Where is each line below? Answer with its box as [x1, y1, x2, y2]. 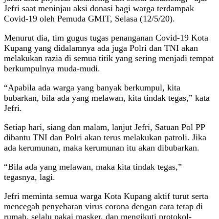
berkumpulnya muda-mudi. [4, 63, 100, 73]
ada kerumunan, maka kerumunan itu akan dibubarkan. [4, 142, 199, 153]
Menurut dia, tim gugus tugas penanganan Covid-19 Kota [4, 32, 208, 43]
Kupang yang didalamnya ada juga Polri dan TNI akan [4, 43, 198, 53]
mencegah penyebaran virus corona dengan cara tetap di [4, 201, 203, 211]
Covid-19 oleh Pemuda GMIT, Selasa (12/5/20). [4, 13, 175, 23]
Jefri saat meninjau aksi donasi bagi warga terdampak [4, 3, 194, 13]
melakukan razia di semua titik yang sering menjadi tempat [4, 53, 214, 63]
